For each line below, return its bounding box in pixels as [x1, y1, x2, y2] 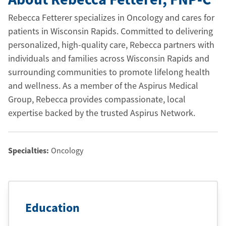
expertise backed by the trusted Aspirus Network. [8, 107, 195, 119]
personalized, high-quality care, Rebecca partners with [8, 39, 214, 50]
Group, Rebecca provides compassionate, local [8, 93, 186, 105]
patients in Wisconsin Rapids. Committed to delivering [8, 25, 213, 37]
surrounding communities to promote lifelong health [8, 66, 210, 78]
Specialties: [8, 145, 49, 155]
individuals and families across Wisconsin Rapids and [8, 52, 209, 64]
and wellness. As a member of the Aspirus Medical [8, 80, 198, 91]
